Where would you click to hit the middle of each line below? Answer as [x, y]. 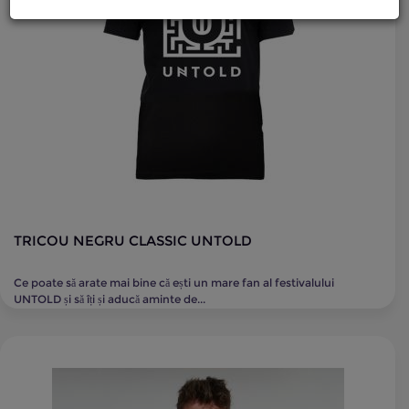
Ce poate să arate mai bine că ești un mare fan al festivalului [174, 283]
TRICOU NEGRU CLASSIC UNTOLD [133, 241]
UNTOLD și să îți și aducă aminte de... [110, 299]
